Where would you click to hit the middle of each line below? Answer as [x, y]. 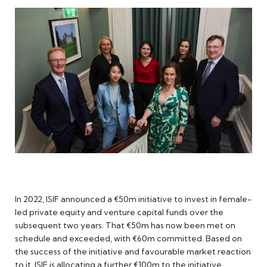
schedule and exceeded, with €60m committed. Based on [128, 239]
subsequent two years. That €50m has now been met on [125, 226]
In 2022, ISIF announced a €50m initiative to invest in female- [133, 199]
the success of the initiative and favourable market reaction [133, 252]
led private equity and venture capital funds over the [119, 212]
